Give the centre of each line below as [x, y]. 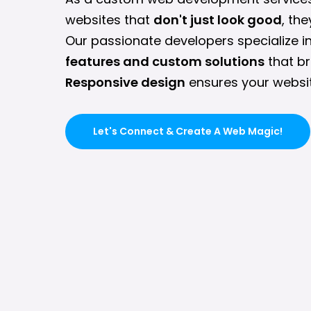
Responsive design [125, 82]
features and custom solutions [165, 61]
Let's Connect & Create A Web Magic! [188, 131]
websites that [109, 20]
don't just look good [218, 20]
